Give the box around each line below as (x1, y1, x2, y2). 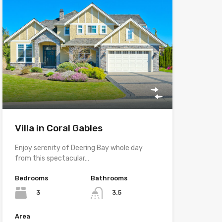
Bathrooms (91, 174, 128, 182)
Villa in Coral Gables (14, 122, 103, 134)
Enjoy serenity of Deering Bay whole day (14, 144, 143, 153)
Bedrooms (14, 174, 48, 182)
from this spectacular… (14, 154, 89, 163)
